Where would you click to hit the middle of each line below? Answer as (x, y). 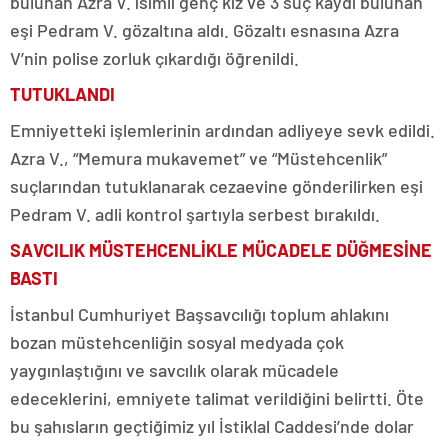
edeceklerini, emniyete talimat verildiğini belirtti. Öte (217, 397)
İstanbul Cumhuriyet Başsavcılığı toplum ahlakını (199, 313)
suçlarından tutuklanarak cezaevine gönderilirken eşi (216, 185)
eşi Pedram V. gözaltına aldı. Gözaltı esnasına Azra (204, 29)
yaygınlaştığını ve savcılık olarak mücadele (174, 369)
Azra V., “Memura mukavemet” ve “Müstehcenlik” (198, 157)
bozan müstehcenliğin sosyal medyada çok (177, 341)
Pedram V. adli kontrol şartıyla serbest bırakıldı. (195, 213)
